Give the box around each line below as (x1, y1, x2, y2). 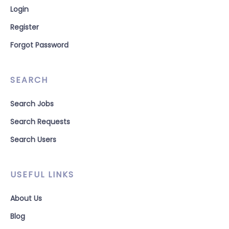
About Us (10, 193, 42, 203)
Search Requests (10, 117, 70, 127)
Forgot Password (10, 40, 68, 50)
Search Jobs (10, 99, 54, 109)
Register (10, 22, 39, 32)
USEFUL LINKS (10, 169, 74, 180)
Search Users (10, 134, 56, 145)
